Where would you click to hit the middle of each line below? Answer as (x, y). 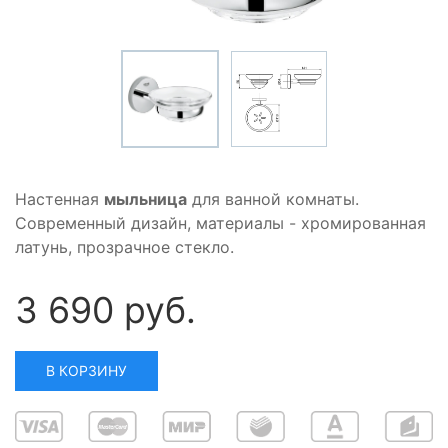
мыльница (145, 199)
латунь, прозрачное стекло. (124, 247)
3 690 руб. (105, 310)
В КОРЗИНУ (86, 371)
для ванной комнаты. (273, 199)
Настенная (59, 199)
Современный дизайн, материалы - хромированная (220, 223)
